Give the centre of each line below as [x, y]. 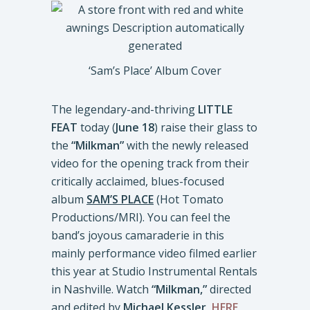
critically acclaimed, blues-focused [138, 181]
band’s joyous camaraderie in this [138, 235]
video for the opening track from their [150, 163]
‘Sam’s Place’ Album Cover [155, 71]
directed [230, 289]
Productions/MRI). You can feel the [141, 217]
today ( [97, 127]
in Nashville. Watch [101, 289]
